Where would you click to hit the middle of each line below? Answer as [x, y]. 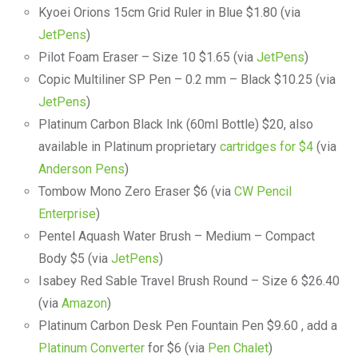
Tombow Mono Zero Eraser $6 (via [136, 192]
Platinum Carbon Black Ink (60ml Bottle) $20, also [175, 125]
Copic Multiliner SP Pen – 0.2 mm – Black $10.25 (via [187, 80]
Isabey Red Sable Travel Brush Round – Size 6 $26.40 [189, 281]
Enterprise [67, 214]
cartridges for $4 [266, 147]
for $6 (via [176, 348]
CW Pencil [263, 192]
